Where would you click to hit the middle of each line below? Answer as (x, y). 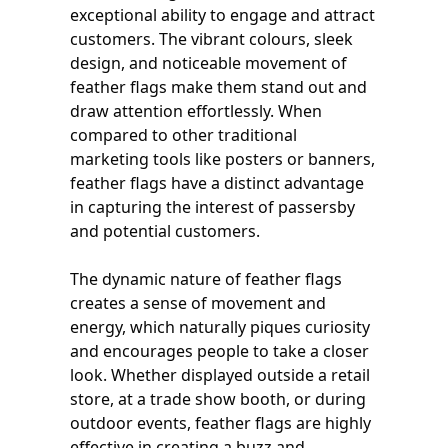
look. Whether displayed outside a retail (220, 374)
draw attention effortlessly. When (196, 110)
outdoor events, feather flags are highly (220, 422)
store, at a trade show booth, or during (218, 398)
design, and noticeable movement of (208, 62)
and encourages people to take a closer (219, 350)
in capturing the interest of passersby (212, 206)
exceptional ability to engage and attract (222, 14)
